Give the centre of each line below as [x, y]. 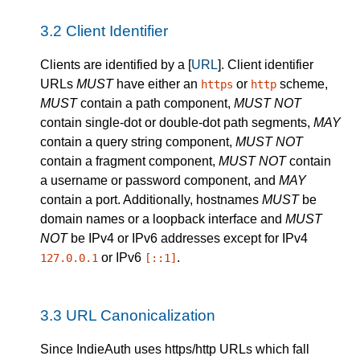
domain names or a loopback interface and [163, 219]
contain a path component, [155, 104]
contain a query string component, [138, 142]
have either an [157, 84]
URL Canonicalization [141, 316]
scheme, [302, 84]
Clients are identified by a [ [116, 65]
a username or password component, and [160, 181]
